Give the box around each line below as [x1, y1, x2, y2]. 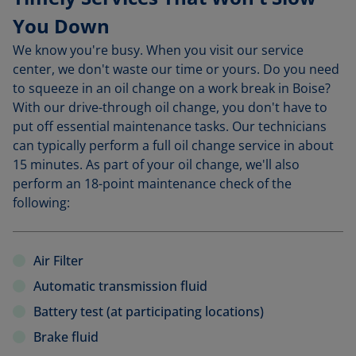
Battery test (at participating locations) [33, 303, 264, 320]
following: [13, 194, 70, 211]
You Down [13, 13, 110, 39]
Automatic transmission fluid [33, 277, 207, 295]
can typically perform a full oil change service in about [13, 137, 334, 154]
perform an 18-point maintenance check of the [13, 175, 292, 192]
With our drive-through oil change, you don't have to [13, 99, 327, 116]
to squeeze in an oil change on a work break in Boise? [13, 79, 331, 97]
